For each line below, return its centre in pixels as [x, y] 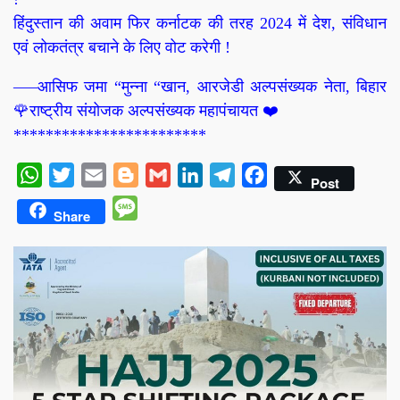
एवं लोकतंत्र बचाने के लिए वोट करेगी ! [122, 47]
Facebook [295, 174]
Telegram [261, 174]
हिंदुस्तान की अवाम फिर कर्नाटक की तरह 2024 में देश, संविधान [200, 23]
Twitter [94, 174]
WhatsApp [72, 174]
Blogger [161, 174]
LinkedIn [229, 174]
